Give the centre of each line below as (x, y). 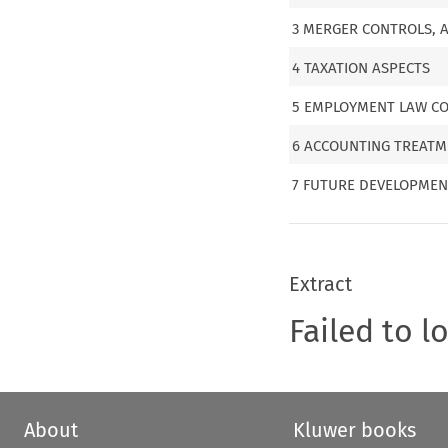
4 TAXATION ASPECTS (361, 67)
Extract (320, 284)
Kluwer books (354, 430)
